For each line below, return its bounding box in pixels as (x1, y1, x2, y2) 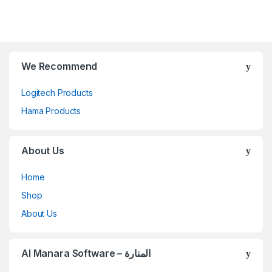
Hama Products (21, 106, 81, 117)
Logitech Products (21, 87, 93, 98)
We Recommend (21, 60, 98, 73)
